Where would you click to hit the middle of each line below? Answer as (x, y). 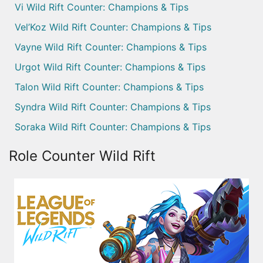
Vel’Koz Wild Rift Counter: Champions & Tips (113, 27)
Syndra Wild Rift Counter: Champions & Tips (113, 107)
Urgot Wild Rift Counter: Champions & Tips (110, 67)
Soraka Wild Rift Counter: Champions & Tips (113, 127)
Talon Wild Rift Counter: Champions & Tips (109, 87)
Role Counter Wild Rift (82, 156)
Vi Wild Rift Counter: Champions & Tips (102, 7)
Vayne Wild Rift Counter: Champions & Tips (111, 47)
